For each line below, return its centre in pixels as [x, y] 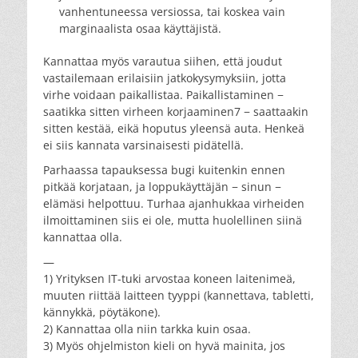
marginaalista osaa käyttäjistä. [140, 28]
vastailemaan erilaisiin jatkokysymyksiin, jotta [165, 78]
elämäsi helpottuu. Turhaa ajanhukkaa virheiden [174, 203]
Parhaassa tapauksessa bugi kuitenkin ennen [164, 169]
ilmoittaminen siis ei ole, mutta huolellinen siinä [173, 220]
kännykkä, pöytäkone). [102, 312]
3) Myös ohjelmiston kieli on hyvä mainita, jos [164, 345]
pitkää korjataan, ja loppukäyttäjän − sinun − [162, 186]
